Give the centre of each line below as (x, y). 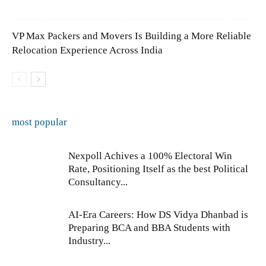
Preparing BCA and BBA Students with (149, 227)
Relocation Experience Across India (88, 50)
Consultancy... (98, 182)
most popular (39, 122)
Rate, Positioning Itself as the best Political (158, 169)
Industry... (89, 240)
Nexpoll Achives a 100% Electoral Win (150, 156)
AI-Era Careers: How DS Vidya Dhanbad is (158, 214)
